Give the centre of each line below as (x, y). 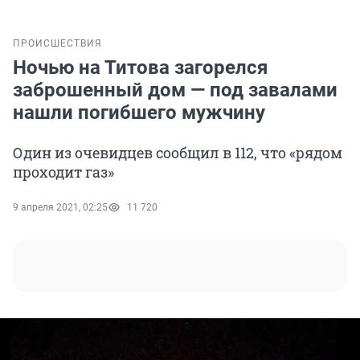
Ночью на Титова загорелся (140, 68)
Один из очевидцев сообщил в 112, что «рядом (178, 153)
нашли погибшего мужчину (139, 113)
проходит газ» (63, 172)
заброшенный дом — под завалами (175, 90)
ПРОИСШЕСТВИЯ (57, 44)
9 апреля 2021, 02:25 (60, 208)
